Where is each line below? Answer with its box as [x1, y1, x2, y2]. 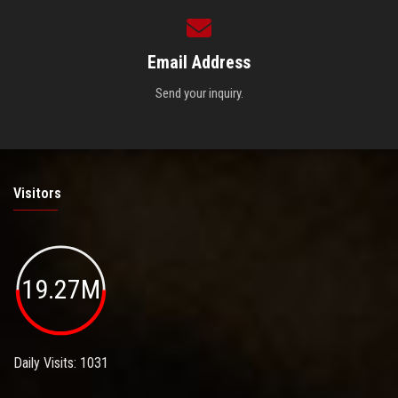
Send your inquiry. [155, 84, 243, 101]
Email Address [147, 51, 251, 73]
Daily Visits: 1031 [13, 354, 108, 372]
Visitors [13, 184, 61, 202]
